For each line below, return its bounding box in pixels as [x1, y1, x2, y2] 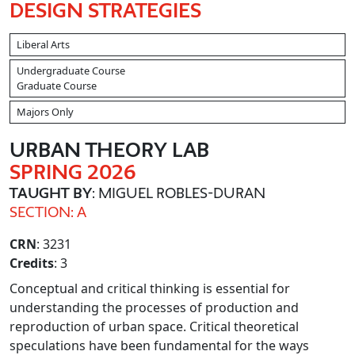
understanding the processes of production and [10, 299, 299, 316]
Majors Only [17, 105, 74, 119]
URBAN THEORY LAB [10, 139, 209, 161]
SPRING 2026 [10, 161, 136, 183]
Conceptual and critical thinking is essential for [10, 280, 290, 297]
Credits [10, 254, 54, 272]
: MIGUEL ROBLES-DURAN [92, 185, 265, 200]
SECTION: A [10, 204, 86, 219]
